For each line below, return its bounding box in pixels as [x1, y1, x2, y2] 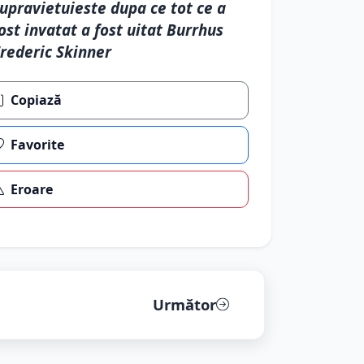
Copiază [11, 91, 63, 110]
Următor [152, 294, 216, 315]
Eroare [11, 180, 54, 198]
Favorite [11, 136, 65, 154]
